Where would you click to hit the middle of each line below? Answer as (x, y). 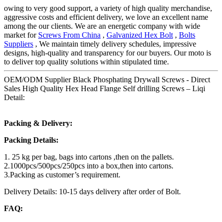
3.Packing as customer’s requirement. (62, 175)
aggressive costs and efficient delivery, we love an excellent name (106, 17)
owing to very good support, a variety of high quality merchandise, (108, 8)
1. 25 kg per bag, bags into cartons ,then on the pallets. (89, 157)
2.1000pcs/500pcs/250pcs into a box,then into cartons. (89, 166)
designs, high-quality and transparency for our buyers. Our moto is (108, 53)
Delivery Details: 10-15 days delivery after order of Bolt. (92, 192)
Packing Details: (31, 140)
